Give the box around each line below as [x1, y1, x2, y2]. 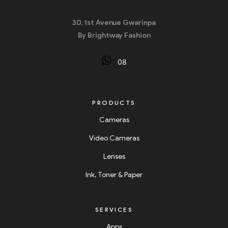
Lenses [103, 152, 125, 161]
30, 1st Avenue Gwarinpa [72, 18, 156, 27]
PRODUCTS [92, 99, 136, 107]
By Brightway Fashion [77, 31, 151, 40]
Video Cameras [89, 134, 139, 143]
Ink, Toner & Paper [85, 170, 142, 180]
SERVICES [95, 206, 133, 214]
